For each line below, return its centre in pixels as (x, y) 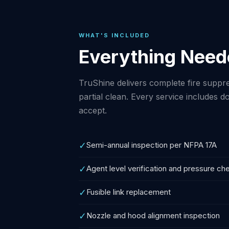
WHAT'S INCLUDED (114, 35)
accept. (93, 110)
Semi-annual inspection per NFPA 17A (152, 145)
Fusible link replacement (129, 192)
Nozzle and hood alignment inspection (153, 215)
